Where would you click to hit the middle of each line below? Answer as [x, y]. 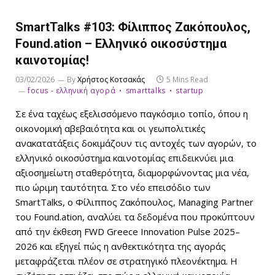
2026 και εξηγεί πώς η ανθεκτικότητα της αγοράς [121, 246]
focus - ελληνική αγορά [72, 90]
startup [190, 90]
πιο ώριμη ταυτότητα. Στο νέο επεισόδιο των [113, 187]
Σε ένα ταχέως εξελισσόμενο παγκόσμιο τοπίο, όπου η [132, 113]
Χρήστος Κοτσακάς [111, 79]
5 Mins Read [187, 79]
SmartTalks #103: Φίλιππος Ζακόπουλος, [133, 27]
